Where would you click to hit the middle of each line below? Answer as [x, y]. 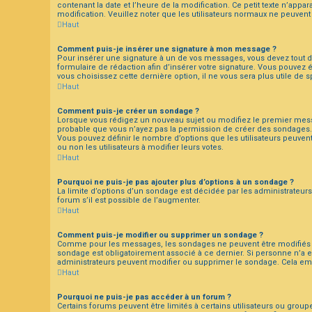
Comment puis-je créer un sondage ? [128, 111]
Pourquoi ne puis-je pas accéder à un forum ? [144, 297]
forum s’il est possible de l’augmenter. [129, 200]
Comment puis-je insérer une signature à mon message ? [167, 49]
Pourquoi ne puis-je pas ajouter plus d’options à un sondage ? [175, 182]
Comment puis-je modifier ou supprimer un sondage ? [160, 235]
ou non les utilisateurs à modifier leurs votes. [140, 147]
